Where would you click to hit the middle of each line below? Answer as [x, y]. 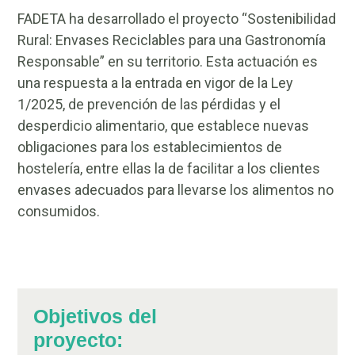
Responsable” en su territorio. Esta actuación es [168, 61]
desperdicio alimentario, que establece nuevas [164, 125]
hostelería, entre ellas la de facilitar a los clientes [169, 168]
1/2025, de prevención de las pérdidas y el [149, 104]
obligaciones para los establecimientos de [150, 147]
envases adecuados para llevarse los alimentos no [176, 189]
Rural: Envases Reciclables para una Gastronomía [172, 40]
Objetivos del [95, 317]
